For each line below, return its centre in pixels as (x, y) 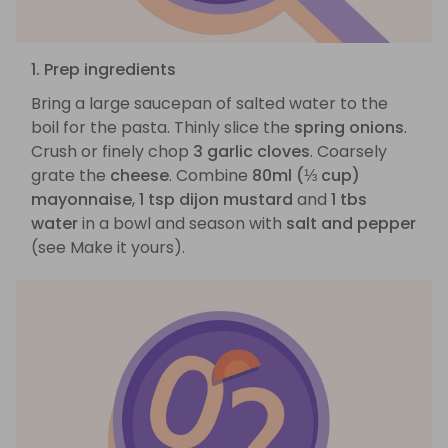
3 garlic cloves (251, 152)
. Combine (210, 176)
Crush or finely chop (112, 152)
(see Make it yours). (108, 248)
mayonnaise (81, 200)
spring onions (349, 128)
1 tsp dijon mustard (216, 200)
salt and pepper (351, 224)
